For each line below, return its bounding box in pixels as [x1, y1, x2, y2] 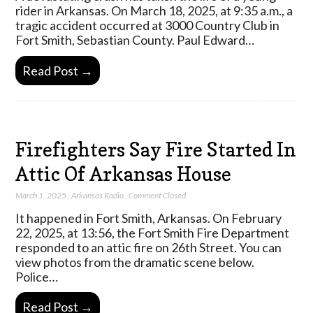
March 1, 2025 [15, 189, 67, 201]
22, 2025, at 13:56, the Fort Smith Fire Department [15, 224, 290, 240]
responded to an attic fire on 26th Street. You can [15, 239, 282, 255]
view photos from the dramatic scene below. [15, 254, 255, 270]
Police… [15, 268, 59, 284]
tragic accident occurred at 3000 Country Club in [15, 17, 280, 34]
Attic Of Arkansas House [15, 163, 232, 186]
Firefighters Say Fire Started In [15, 138, 297, 161]
